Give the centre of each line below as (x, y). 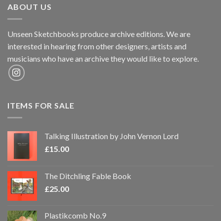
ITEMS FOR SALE (41, 106)
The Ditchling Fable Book (88, 176)
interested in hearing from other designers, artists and (97, 46)
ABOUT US (30, 7)
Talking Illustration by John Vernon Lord (111, 136)
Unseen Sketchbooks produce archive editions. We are (99, 34)
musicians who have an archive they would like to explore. (103, 58)
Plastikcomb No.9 (75, 215)
